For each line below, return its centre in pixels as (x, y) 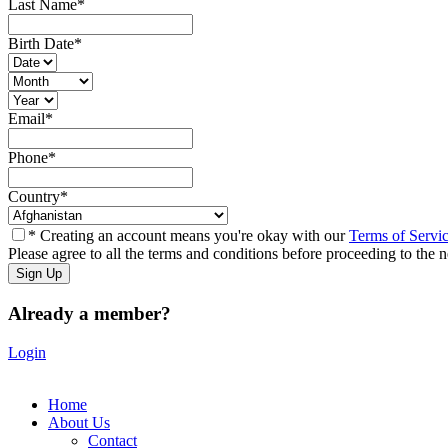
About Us (79, 422)
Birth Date (41, 44)
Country (34, 197)
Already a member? (89, 313)
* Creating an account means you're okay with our (188, 236)
